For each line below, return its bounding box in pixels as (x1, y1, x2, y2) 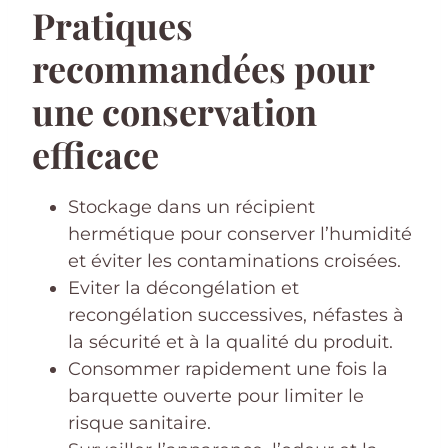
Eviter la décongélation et (68, 276, 299, 299)
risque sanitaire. (68, 411, 211, 434)
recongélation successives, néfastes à (68, 303, 404, 326)
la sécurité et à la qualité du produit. (68, 330, 393, 353)
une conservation (32, 86, 317, 135)
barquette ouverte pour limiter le (68, 384, 364, 407)
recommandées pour (32, 43, 374, 92)
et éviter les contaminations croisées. (68, 249, 401, 272)
